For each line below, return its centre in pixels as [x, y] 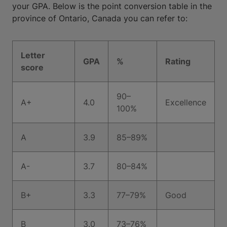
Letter [33, 55]
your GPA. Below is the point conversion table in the [112, 6]
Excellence [186, 102]
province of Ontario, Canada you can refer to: [100, 18]
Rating [178, 61]
